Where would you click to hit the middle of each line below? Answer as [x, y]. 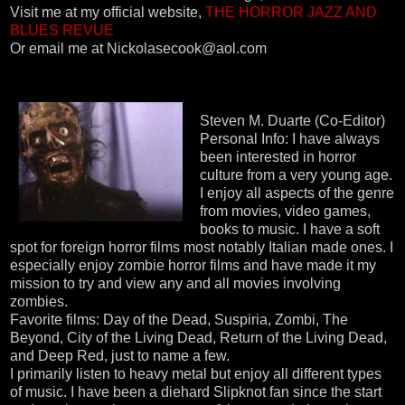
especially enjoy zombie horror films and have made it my [193, 265]
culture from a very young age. [296, 174]
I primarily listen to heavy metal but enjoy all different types [196, 373]
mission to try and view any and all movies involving [175, 283]
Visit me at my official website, [108, 12]
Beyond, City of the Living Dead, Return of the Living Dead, [198, 337]
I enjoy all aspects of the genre [297, 193]
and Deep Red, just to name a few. [120, 355]
